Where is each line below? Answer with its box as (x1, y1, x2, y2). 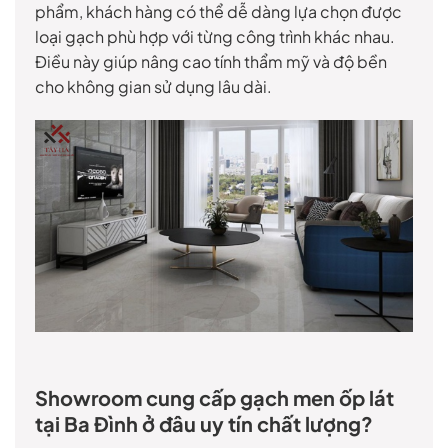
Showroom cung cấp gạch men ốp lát (35, 385, 394, 411)
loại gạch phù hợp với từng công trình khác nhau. (35, 26, 395, 48)
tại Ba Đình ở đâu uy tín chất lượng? (35, 411, 373, 437)
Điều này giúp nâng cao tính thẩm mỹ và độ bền (35, 51, 387, 73)
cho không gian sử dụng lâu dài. (35, 76, 272, 98)
